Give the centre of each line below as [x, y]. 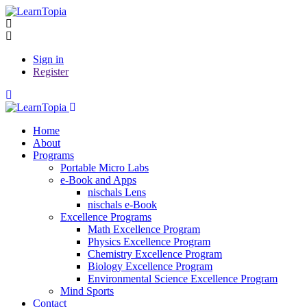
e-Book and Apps [98, 180]
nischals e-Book [122, 205]
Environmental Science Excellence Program [183, 279]
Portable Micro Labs [105, 168]
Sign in [48, 59]
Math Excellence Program [144, 229]
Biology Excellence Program [150, 266]
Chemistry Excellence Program [155, 254]
